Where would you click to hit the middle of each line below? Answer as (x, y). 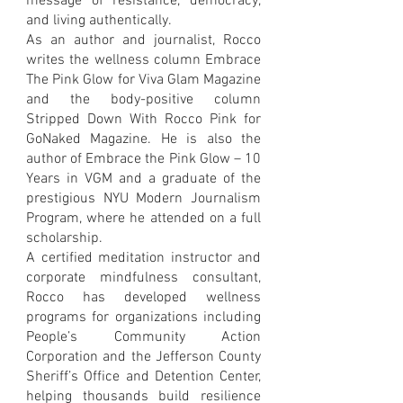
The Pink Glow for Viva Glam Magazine (143, 80)
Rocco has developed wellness (143, 297)
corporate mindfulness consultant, (143, 278)
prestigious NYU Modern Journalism (143, 198)
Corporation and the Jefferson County (143, 357)
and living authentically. (99, 20)
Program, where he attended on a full (143, 218)
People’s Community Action (143, 337)
